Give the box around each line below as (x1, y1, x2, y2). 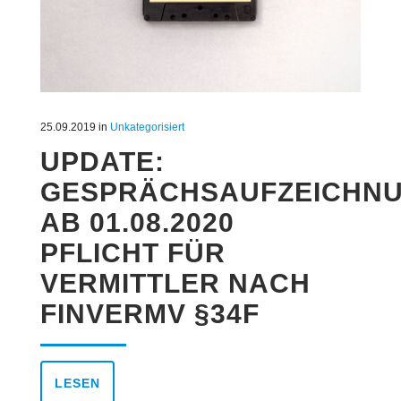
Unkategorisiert (109, 121, 184, 134)
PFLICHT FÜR (39, 238, 226, 269)
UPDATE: (39, 147, 165, 177)
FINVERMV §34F (39, 299, 260, 329)
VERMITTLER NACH (39, 269, 311, 299)
